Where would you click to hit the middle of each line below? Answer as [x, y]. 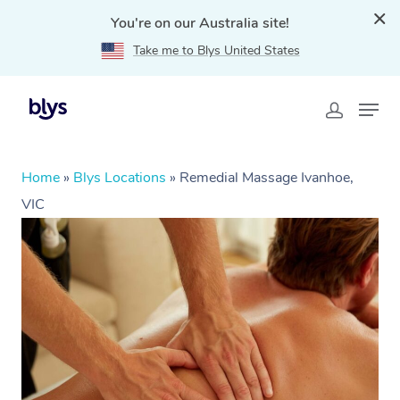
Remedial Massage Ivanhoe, [267, 178]
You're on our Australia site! [200, 23]
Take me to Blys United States [216, 50]
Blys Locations [120, 178]
